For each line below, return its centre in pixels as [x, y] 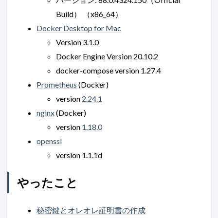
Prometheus [57, 85]
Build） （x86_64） [89, 14]
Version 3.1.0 [77, 42]
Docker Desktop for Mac [79, 28]
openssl [49, 141]
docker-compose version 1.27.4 [109, 71]
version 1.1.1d [79, 155]
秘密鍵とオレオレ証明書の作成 [91, 210]
